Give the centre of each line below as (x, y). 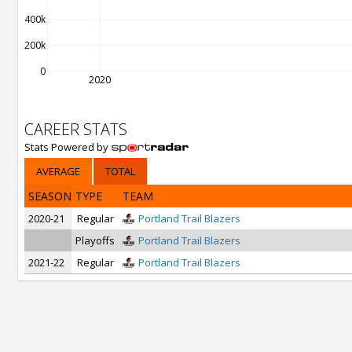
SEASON (50, 196)
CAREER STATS (76, 129)
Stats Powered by (68, 147)
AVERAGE (58, 171)
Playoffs (95, 240)
